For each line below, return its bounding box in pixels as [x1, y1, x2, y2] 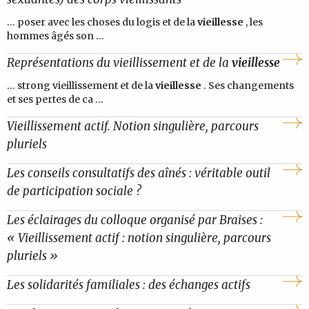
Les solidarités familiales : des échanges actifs [7, 277, 250, 293]
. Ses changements [203, 79, 294, 92]
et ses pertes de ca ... [7, 93, 103, 106]
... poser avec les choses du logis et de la [7, 16, 195, 29]
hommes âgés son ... [7, 30, 104, 43]
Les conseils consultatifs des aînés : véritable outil [7, 166, 270, 181]
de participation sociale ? [7, 183, 141, 199]
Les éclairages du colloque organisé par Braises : [7, 212, 263, 228]
